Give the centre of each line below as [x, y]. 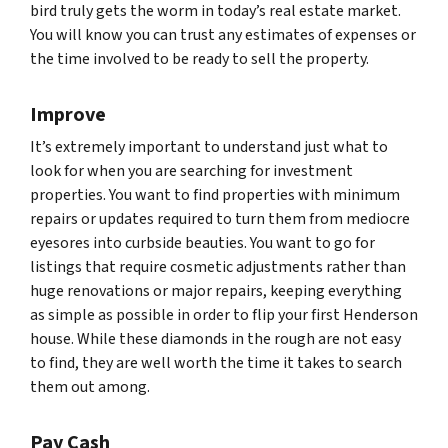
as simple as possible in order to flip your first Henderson [224, 315]
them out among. [90, 387]
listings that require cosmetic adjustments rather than [218, 267]
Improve [68, 115]
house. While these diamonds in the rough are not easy [215, 339]
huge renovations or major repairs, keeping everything [216, 291]
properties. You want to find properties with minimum [215, 195]
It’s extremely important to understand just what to [209, 147]
